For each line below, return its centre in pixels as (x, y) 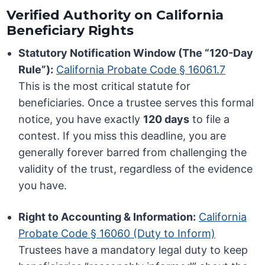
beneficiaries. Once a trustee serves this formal (136, 103)
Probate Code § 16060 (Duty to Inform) (117, 234)
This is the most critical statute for (105, 86)
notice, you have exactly (81, 119)
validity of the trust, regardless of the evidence (136, 169)
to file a (210, 119)
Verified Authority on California (115, 15)
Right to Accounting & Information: (107, 217)
